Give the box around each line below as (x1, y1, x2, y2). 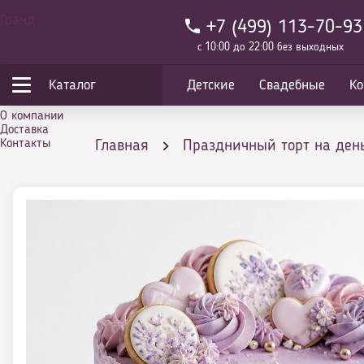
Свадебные (259, 78, 325, 93)
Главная (95, 138, 149, 154)
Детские (187, 78, 235, 93)
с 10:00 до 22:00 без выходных (197, 41, 344, 53)
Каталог (49, 78, 96, 93)
